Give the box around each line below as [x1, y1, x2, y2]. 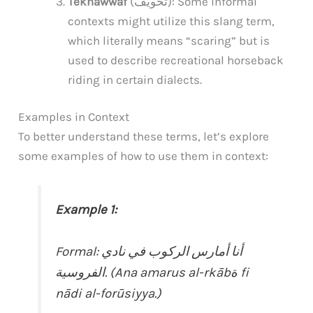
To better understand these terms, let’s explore [18, 129, 270, 144]
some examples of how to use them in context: [18, 149, 269, 163]
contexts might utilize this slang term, [68, 13, 275, 28]
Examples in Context [18, 110, 130, 124]
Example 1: [55, 202, 117, 218]
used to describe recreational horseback [68, 52, 284, 67]
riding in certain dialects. [68, 72, 203, 87]
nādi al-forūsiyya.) [55, 286, 162, 302]
